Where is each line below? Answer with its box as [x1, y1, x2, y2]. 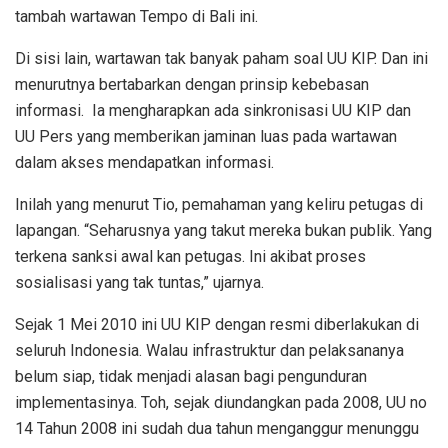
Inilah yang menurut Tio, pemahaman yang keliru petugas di [15, 194, 423, 214]
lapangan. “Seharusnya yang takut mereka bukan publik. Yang [15, 220, 432, 240]
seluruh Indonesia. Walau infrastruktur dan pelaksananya [15, 340, 404, 360]
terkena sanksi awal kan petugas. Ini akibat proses [15, 246, 366, 266]
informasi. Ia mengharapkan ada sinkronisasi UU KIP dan [15, 100, 411, 120]
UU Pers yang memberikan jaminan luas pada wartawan [15, 126, 397, 146]
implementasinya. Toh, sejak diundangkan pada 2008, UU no [15, 392, 427, 412]
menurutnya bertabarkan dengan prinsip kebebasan [15, 74, 369, 94]
